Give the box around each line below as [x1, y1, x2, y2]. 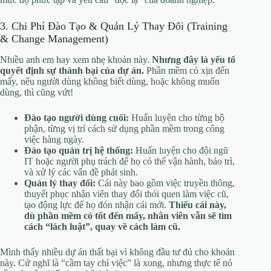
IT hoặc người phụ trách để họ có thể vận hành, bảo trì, [24, 156, 235, 167]
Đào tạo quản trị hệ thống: [24, 145, 133, 156]
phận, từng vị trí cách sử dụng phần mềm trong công [24, 123, 224, 134]
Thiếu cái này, [169, 200, 226, 211]
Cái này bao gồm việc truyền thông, [96, 178, 235, 189]
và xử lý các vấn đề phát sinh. [24, 167, 138, 178]
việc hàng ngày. [24, 134, 84, 145]
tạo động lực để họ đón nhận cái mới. [24, 200, 169, 211]
